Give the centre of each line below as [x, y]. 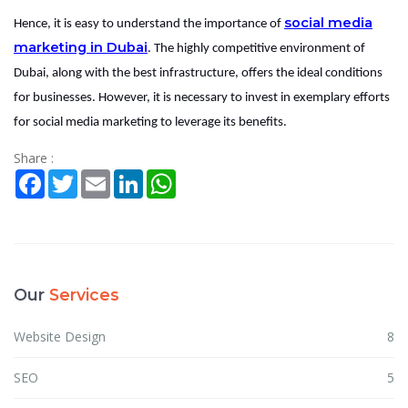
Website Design [60, 336]
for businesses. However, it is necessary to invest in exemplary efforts [202, 97]
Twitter [98, 176]
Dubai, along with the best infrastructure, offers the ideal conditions [198, 73]
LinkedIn [168, 176]
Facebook [74, 176]
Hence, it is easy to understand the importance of [149, 24]
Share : [34, 158]
